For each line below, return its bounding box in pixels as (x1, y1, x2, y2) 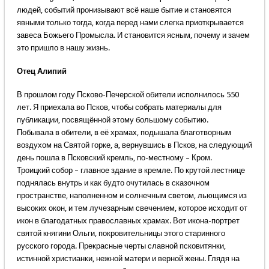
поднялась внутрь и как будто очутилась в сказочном (16, 178, 210, 188)
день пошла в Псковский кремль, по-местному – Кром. (16, 153, 212, 163)
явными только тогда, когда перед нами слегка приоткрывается (16, 18, 244, 28)
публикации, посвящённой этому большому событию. (16, 115, 208, 125)
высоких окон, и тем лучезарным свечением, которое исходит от (16, 204, 247, 213)
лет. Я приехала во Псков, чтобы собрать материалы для (16, 103, 222, 112)
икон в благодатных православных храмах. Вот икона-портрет (16, 216, 240, 226)
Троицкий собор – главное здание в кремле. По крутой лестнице (16, 166, 245, 175)
